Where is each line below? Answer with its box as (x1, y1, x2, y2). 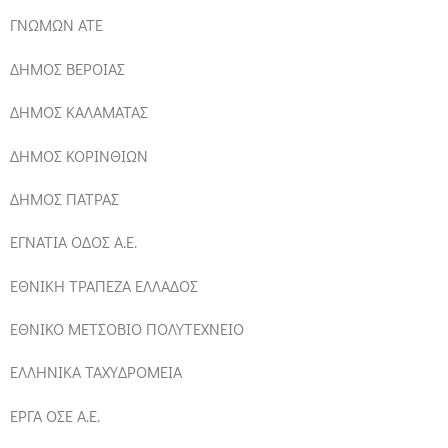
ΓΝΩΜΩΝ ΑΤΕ (10, 14, 103, 36)
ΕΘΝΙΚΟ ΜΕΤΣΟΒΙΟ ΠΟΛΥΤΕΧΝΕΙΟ (10, 318, 244, 340)
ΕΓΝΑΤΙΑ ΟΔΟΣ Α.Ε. (10, 231, 137, 253)
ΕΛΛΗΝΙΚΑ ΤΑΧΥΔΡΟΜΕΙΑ (10, 361, 182, 383)
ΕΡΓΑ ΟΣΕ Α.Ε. (10, 404, 100, 426)
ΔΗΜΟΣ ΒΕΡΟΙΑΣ (10, 57, 125, 79)
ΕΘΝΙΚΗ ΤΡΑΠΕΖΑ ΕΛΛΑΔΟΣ (10, 274, 198, 296)
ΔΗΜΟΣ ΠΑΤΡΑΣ (10, 187, 119, 209)
